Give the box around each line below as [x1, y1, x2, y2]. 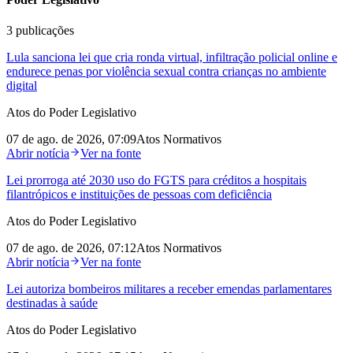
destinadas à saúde [6, 296, 98, 310]
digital [6, 79, 37, 93]
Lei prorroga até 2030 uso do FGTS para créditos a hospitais [6, 173, 307, 188]
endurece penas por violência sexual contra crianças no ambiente [6, 65, 326, 79]
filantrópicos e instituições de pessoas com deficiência [6, 188, 272, 202]
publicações [13, 24, 74, 38]
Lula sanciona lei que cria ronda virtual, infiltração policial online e [6, 50, 337, 65]
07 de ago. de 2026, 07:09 [6, 132, 136, 147]
